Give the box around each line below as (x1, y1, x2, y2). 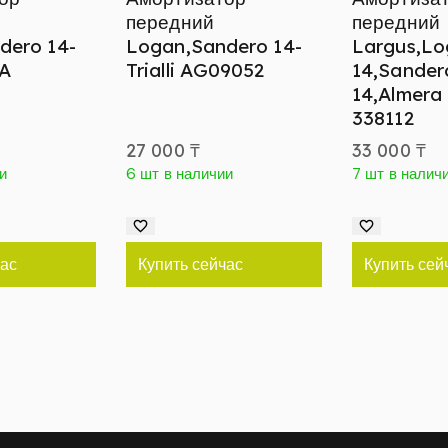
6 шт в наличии (126, 164, 234, 185)
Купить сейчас (138, 254, 243, 275)
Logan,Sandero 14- (126, 34, 302, 59)
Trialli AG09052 (126, 58, 265, 83)
